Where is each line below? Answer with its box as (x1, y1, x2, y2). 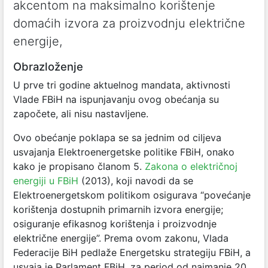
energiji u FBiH (13, 175, 78, 187)
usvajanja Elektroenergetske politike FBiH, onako (13, 146, 234, 158)
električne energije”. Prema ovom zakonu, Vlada (13, 232, 229, 244)
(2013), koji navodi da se (78, 175, 193, 187)
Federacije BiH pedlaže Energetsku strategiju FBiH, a (13, 246, 251, 258)
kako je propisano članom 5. (13, 160, 145, 172)
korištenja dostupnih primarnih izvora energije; (13, 203, 223, 215)
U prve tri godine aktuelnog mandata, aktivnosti (13, 79, 230, 91)
